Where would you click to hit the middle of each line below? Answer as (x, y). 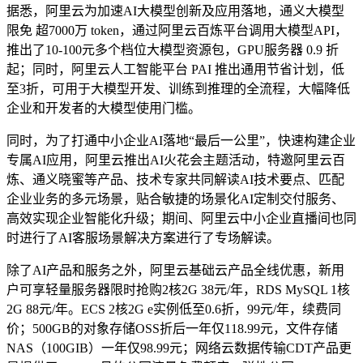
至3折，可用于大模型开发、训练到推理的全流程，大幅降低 (178, 88)
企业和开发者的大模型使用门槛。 (104, 108)
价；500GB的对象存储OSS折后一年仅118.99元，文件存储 (172, 328)
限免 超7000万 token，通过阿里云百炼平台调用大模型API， (177, 30)
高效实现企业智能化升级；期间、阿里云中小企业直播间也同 (181, 218)
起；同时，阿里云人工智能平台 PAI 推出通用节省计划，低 (175, 69)
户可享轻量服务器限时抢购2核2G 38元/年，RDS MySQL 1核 (178, 289)
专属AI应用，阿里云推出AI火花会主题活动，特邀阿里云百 (176, 160)
